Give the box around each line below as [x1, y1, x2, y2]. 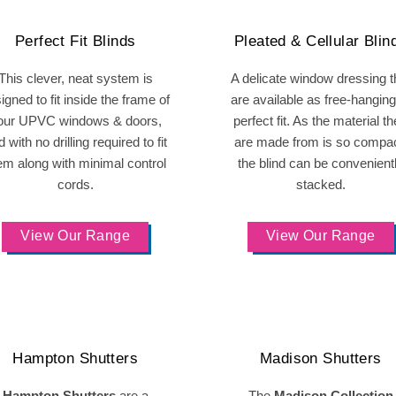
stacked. [295, 177, 346, 192]
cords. [57, 177, 94, 192]
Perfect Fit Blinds [14, 33, 136, 49]
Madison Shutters [259, 350, 382, 367]
